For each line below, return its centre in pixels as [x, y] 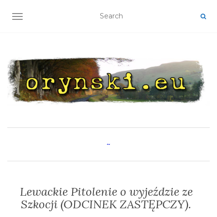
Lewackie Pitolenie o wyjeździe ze [106, 192]
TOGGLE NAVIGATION [55, 17]
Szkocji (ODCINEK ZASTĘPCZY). [106, 204]
